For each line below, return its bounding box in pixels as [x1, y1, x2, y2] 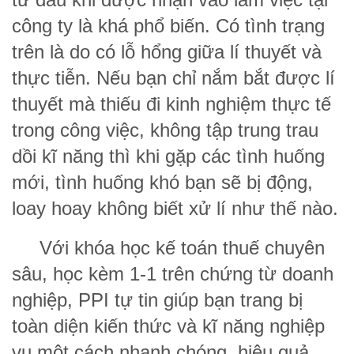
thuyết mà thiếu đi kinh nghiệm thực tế [12, 92, 331, 115]
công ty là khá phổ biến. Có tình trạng [12, 14, 325, 36]
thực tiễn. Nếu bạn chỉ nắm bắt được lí [12, 66, 335, 88]
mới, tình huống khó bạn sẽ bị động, [12, 171, 313, 193]
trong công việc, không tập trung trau [12, 119, 318, 141]
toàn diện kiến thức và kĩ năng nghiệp [12, 314, 325, 337]
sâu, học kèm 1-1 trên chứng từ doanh [12, 262, 333, 284]
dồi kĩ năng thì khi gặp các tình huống [12, 145, 325, 167]
